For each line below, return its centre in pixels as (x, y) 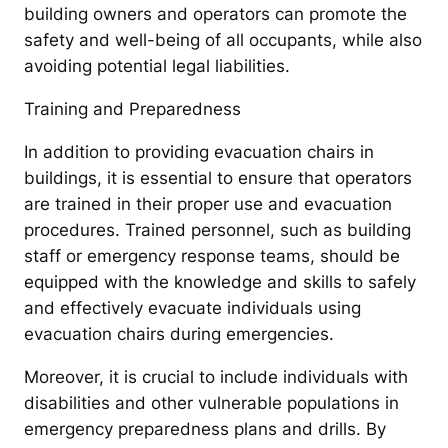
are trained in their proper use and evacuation (208, 203)
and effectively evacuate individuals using (192, 307)
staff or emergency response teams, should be (212, 255)
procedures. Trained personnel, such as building (217, 229)
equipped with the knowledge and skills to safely (220, 281)
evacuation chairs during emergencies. (179, 333)
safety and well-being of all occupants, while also (223, 40)
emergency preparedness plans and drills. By (205, 428)
